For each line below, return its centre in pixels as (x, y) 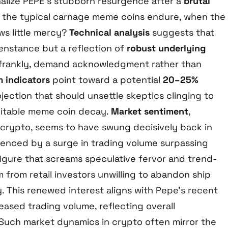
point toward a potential (106, 80)
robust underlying (166, 48)
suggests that (182, 33)
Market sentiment (150, 111)
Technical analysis (109, 33)
